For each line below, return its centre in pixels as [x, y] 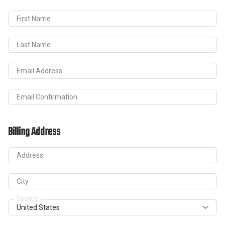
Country [27, 199]
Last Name [34, 45]
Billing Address [34, 132]
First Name [34, 19]
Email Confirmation [47, 97]
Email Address [39, 71]
